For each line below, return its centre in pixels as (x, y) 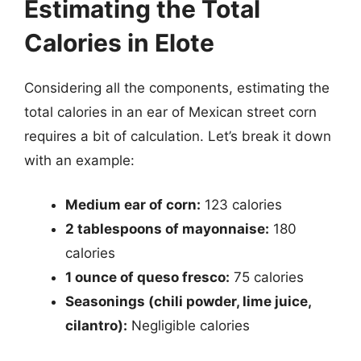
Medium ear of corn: (133, 205)
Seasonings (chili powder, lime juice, (188, 301)
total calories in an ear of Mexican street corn (170, 112)
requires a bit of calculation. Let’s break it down (178, 136)
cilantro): (96, 326)
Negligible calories (189, 326)
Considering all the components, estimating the (177, 87)
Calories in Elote (119, 42)
